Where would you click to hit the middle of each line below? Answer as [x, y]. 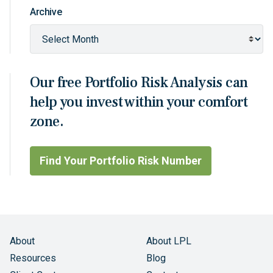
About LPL [169, 241]
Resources [33, 258]
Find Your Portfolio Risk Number [121, 161]
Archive [46, 12]
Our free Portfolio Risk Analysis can [139, 83]
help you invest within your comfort [139, 102]
